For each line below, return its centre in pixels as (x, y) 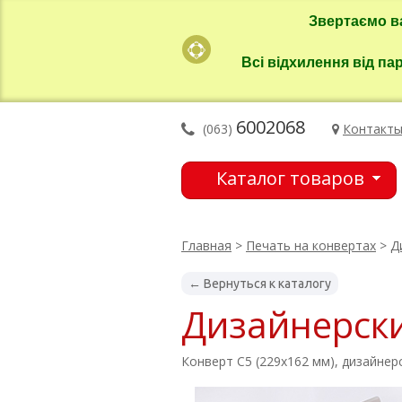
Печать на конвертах (311, 245)
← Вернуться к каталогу (260, 284)
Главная (206, 245)
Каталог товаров (290, 178)
